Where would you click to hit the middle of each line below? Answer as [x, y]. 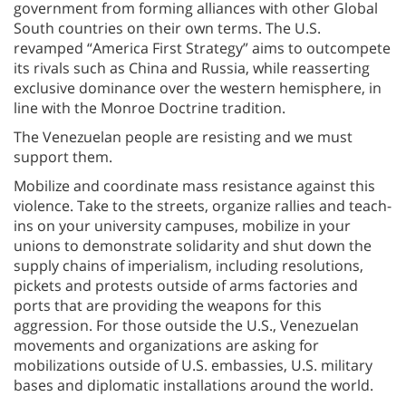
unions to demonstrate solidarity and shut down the [193, 245]
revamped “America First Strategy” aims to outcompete [202, 48]
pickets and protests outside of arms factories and [186, 285]
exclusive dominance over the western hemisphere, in [198, 87]
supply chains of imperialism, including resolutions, [188, 265]
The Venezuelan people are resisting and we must [183, 136]
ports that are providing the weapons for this [168, 305]
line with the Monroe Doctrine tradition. [150, 107]
